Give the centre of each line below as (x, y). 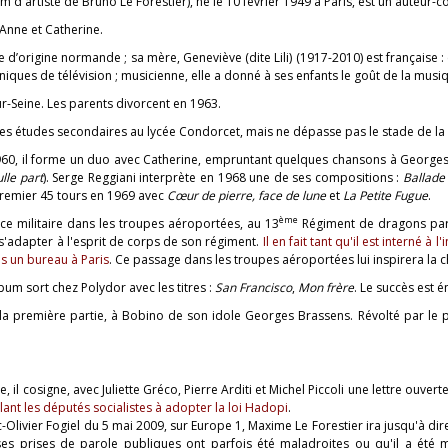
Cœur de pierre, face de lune (246, 195)
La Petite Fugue (385, 195)
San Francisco (253, 287)
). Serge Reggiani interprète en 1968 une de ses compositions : (222, 177)
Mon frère (326, 287)
